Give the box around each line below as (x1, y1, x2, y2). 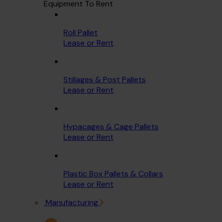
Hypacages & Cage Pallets (63, 121, 159, 132)
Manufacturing (46, 197, 98, 208)
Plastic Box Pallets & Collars (63, 168, 163, 179)
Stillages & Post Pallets (63, 74, 146, 85)
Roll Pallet (63, 27, 98, 38)
